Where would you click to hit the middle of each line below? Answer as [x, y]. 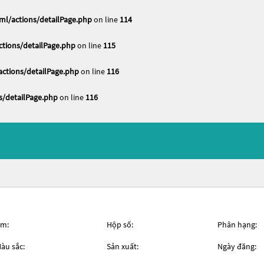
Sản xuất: [122, 246]
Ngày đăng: [237, 246]
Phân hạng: [237, 225]
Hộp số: [120, 225]
